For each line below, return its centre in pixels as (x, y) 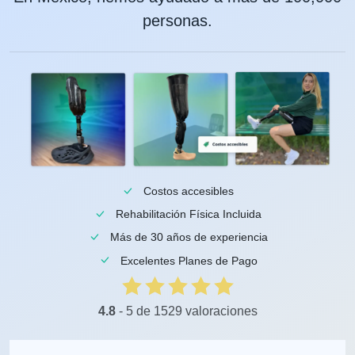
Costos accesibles (189, 191)
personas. (177, 20)
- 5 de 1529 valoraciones (186, 311)
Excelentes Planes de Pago (189, 260)
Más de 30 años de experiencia (189, 237)
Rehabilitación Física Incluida (189, 214)
